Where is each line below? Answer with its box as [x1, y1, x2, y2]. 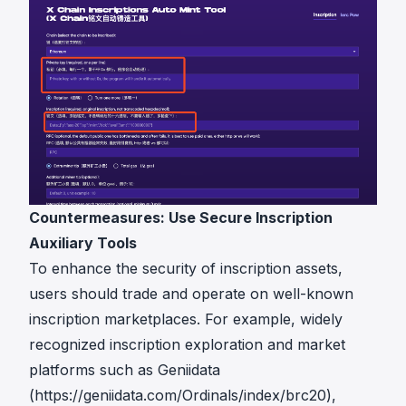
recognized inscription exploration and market [29, 334, 345, 353]
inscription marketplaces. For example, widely [29, 309, 343, 328]
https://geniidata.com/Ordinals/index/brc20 [34, 385, 326, 404]
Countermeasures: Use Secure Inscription [29, 208, 333, 227]
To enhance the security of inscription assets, [29, 258, 343, 277]
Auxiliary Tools [29, 233, 137, 252]
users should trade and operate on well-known [29, 284, 353, 303]
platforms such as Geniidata [29, 360, 220, 379]
